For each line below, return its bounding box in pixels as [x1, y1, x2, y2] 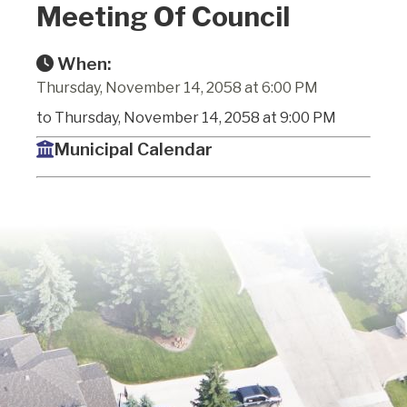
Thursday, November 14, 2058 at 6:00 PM [36, 78, 318, 96]
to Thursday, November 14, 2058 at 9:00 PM [36, 108, 336, 126]
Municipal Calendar [54, 137, 213, 160]
